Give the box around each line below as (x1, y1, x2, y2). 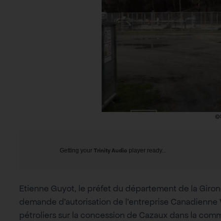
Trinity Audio (94, 147, 127, 154)
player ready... (127, 147, 166, 154)
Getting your (60, 147, 94, 154)
